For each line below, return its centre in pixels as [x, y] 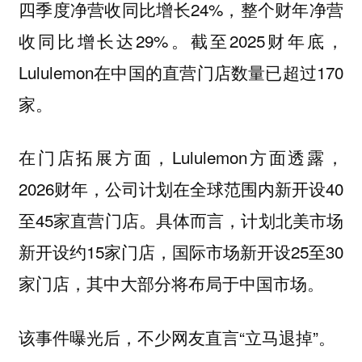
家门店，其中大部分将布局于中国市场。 [171, 283]
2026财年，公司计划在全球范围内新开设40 [181, 189]
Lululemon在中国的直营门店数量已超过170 [181, 72]
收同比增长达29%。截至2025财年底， [181, 40]
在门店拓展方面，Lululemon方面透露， [181, 157]
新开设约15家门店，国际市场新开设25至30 [181, 252]
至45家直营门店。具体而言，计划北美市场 [181, 220]
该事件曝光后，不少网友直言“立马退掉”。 [177, 337]
